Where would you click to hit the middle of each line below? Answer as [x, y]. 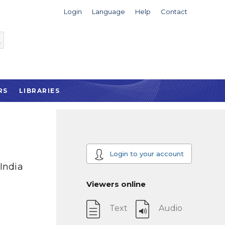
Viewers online [116, 184]
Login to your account [145, 153]
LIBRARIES [39, 91]
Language [108, 12]
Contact [174, 12]
